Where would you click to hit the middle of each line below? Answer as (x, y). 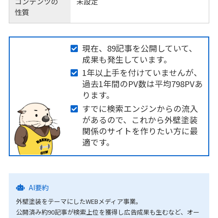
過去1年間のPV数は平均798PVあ (142, 84)
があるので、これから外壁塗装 (140, 119)
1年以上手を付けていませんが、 (142, 73)
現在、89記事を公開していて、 (139, 48)
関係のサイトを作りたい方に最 (140, 131)
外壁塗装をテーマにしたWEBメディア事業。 (79, 201)
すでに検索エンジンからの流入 (140, 108)
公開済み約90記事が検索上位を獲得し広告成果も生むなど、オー (108, 212)
